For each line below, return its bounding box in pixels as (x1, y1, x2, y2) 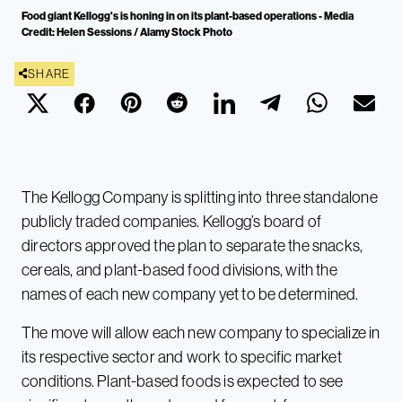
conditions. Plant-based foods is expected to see (22, 370, 344, 391)
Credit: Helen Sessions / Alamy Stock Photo (22, 24, 232, 39)
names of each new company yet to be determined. (22, 283, 359, 304)
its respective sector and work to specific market (22, 345, 342, 367)
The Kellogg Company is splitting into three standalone (22, 186, 378, 207)
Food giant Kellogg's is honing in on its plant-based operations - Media (22, 8, 354, 22)
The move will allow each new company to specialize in (22, 321, 380, 343)
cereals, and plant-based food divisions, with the (22, 258, 337, 280)
